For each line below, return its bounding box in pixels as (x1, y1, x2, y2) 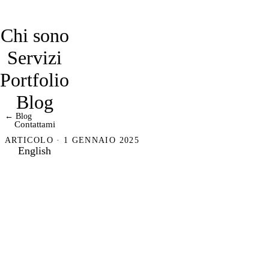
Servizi (7, 47, 62, 68)
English (18, 144, 51, 157)
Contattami (14, 118, 55, 129)
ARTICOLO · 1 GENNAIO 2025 (5, 136, 139, 145)
